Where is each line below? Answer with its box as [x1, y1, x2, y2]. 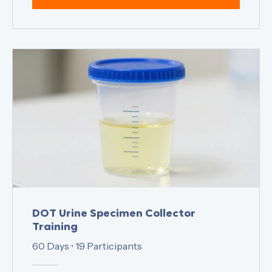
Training [32, 244, 78, 256]
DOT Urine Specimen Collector [32, 231, 195, 243]
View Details [108, 13, 164, 26]
